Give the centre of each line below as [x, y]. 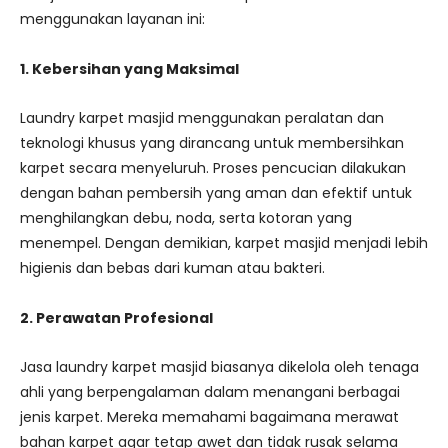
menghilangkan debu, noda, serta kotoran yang [186, 218]
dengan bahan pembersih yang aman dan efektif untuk [216, 193]
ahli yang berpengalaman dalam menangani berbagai [210, 392]
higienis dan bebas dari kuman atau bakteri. [172, 268]
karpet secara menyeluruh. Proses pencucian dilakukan [213, 168]
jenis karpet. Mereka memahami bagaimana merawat [209, 417]
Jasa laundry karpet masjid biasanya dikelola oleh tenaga [219, 367]
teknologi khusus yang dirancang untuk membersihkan [212, 143]
